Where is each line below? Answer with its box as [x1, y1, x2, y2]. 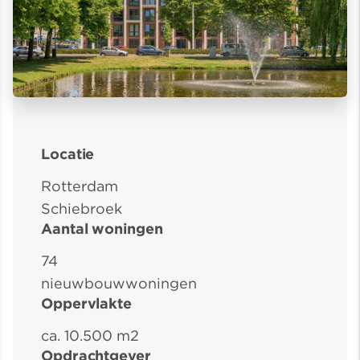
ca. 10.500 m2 [41, 327, 139, 345]
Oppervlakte [41, 295, 133, 313]
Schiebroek [41, 200, 122, 218]
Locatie [41, 145, 95, 163]
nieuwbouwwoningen [41, 275, 197, 292]
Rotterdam [41, 178, 118, 195]
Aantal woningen [41, 220, 163, 238]
